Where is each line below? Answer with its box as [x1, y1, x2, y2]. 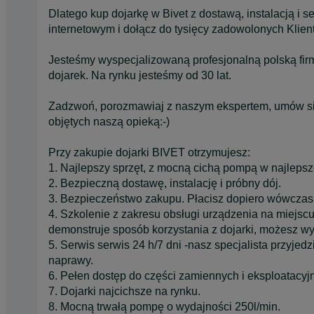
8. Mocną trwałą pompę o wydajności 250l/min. [48, 300, 280, 313]
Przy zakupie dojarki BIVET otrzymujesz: [48, 146, 250, 158]
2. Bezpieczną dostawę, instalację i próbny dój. [48, 177, 284, 189]
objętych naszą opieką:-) [48, 115, 170, 128]
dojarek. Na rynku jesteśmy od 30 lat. [48, 69, 231, 81]
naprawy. [48, 254, 93, 266]
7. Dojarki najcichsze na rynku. [48, 285, 200, 297]
